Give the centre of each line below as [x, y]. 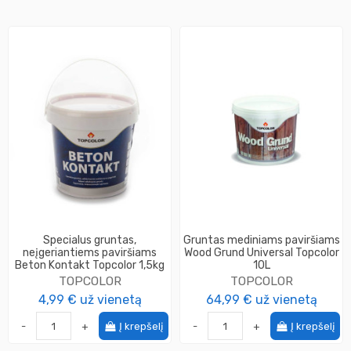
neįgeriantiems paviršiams [90, 253]
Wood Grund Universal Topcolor [261, 253]
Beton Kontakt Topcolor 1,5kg [90, 266]
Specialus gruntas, [90, 241]
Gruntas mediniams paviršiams [261, 241]
